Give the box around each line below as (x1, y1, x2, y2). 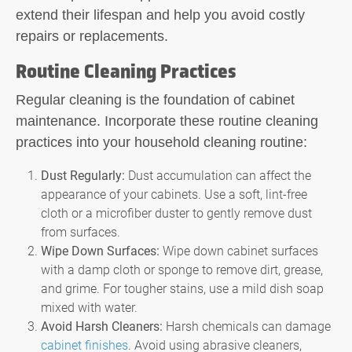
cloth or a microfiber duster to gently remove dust (41, 203, 312, 221)
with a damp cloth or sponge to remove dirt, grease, (41, 260, 323, 277)
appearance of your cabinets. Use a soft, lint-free (41, 185, 307, 202)
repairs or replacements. (16, 27, 168, 44)
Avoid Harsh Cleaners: (41, 317, 163, 334)
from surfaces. (41, 222, 120, 240)
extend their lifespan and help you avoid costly (16, 6, 305, 23)
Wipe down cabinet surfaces (159, 241, 318, 258)
